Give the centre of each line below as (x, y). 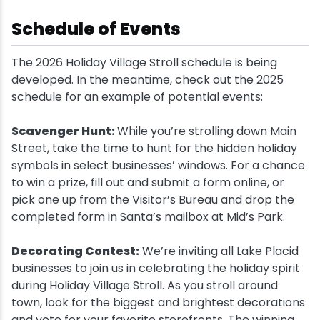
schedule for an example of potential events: (137, 97)
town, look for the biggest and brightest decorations (158, 302)
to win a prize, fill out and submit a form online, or (148, 182)
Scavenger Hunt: (64, 131)
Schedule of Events (98, 29)
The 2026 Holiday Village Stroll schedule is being (144, 62)
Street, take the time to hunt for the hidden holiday (154, 148)
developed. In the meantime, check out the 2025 (147, 80)
